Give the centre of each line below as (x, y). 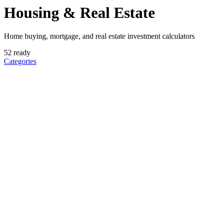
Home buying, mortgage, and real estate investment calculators (99, 36)
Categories (20, 62)
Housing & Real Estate (79, 12)
